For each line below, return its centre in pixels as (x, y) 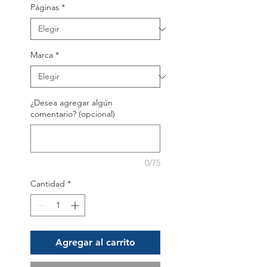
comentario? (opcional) (73, 114)
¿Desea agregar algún (72, 103)
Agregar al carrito (95, 243)
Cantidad (48, 184)
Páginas (45, 7)
